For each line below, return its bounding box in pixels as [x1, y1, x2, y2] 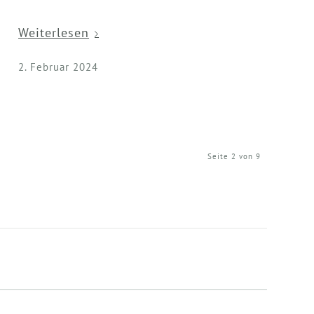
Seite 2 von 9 [207, 151, 261, 161]
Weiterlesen [18, 25, 90, 41]
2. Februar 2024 [18, 60, 99, 74]
